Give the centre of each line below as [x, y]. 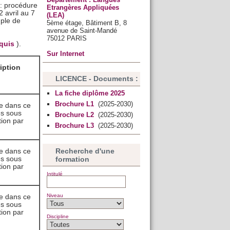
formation [72, 159]
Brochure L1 [75, 104]
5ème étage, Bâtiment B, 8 [87, 23]
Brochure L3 [75, 126]
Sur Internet [65, 53]
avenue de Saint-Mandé [82, 30]
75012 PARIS [66, 38]
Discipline [57, 217]
